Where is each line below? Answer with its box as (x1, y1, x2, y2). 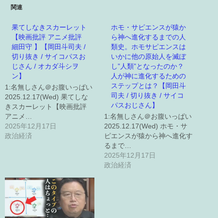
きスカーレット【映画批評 (5, 103, 87, 110)
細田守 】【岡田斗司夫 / (12, 43, 86, 50)
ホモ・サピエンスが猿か (111, 23, 186, 31)
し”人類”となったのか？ (111, 62, 184, 70)
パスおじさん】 (111, 101, 159, 109)
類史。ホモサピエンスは (111, 43, 186, 50)
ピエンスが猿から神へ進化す (104, 132, 193, 139)
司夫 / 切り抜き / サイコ (111, 91, 184, 99)
